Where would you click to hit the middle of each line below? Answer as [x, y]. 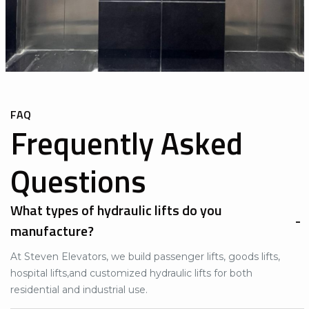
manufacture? [52, 230]
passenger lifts [189, 256]
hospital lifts [39, 273]
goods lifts [253, 256]
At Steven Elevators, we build [82, 256]
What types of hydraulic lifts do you [116, 210]
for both [232, 273]
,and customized [108, 273]
